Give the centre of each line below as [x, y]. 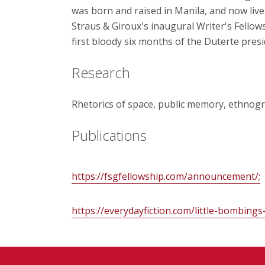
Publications [109, 135]
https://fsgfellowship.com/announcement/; [166, 177]
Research [101, 73]
